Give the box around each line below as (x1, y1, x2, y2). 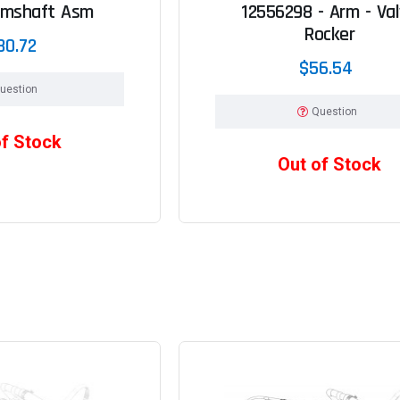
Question (312, 104, 358, 118)
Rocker (304, 21, 355, 47)
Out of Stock (277, 153, 381, 175)
